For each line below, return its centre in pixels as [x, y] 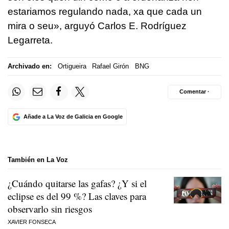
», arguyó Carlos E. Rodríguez [120, 26]
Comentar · [194, 92]
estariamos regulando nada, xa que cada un [105, 11]
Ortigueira [72, 66]
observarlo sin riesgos [50, 209]
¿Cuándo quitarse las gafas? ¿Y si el [77, 183]
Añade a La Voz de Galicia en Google [73, 117]
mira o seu [31, 26]
